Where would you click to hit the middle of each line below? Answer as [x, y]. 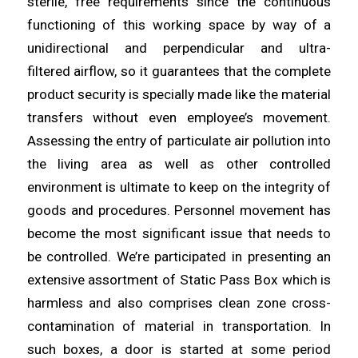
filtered [50, 72]
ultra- [315, 48]
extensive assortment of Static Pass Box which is [179, 280]
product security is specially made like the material [179, 95]
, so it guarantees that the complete [223, 72]
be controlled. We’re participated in [137, 257]
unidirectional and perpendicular [144, 48]
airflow [94, 72]
